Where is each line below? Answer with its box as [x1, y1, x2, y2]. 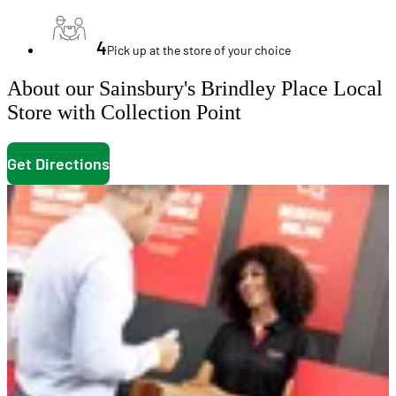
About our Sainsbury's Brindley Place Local [7, 77, 383, 101]
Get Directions [7, 153, 110, 173]
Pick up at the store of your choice [107, 42, 291, 58]
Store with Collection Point [7, 101, 241, 125]
